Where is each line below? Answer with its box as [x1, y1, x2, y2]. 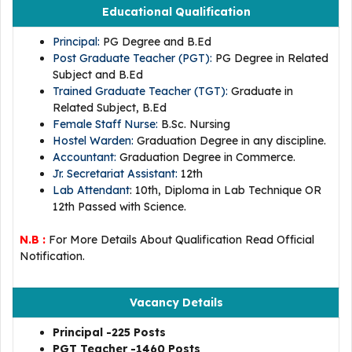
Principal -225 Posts [53, 325, 166, 339]
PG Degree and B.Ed [100, 35, 211, 49]
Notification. [20, 249, 85, 263]
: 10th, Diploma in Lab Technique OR [130, 183, 321, 197]
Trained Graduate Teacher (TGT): [53, 84, 228, 98]
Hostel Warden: [53, 134, 134, 148]
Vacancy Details [129, 295, 223, 310]
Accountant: [53, 150, 116, 164]
